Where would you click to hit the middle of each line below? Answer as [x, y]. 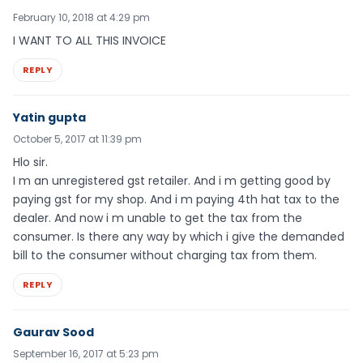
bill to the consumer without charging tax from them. [165, 255]
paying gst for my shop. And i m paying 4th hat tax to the [176, 199]
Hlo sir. [30, 162]
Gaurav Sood [53, 332]
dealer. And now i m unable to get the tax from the [158, 218]
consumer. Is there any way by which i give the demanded [179, 237]
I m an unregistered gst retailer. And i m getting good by [172, 181]
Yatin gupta [49, 117]
